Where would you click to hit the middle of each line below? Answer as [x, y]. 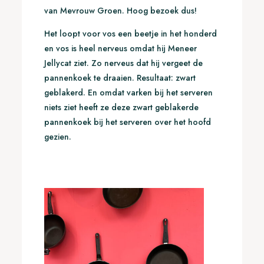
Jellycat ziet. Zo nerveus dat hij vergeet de [123, 63]
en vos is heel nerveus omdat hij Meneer [120, 49]
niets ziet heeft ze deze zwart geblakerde [121, 108]
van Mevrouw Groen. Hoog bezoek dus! [120, 11]
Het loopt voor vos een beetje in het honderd [130, 34]
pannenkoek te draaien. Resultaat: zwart [120, 78]
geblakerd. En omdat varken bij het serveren [128, 93]
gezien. [57, 137]
